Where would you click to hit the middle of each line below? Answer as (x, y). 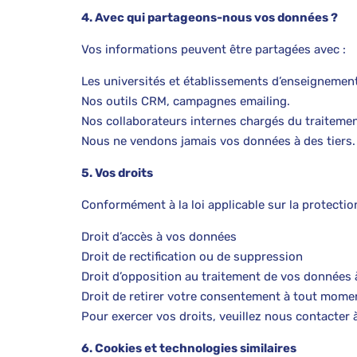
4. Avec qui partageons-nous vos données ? (210, 18)
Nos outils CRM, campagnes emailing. (186, 101)
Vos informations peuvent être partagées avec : (214, 49)
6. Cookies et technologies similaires (189, 348)
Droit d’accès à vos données (159, 237)
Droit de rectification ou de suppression (192, 257)
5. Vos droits (117, 173)
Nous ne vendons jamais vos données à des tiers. (218, 141)
